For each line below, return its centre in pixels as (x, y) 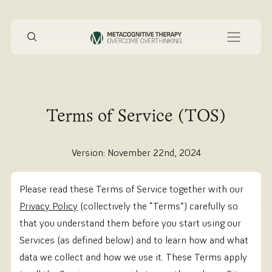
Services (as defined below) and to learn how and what (134, 240)
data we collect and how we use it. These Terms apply (133, 257)
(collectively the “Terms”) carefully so (158, 206)
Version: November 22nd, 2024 (136, 153)
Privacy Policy (49, 206)
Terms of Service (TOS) (136, 117)
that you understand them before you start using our (130, 223)
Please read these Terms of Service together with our (131, 189)
